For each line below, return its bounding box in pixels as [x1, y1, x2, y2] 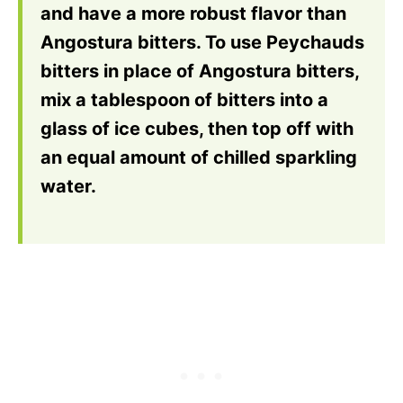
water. [40, 175, 96, 197]
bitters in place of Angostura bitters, [40, 60, 359, 82]
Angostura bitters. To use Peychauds [40, 31, 364, 53]
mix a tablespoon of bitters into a [40, 89, 328, 111]
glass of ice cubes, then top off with [40, 118, 354, 139]
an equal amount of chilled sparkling [40, 147, 357, 168]
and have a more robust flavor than [40, 3, 346, 24]
